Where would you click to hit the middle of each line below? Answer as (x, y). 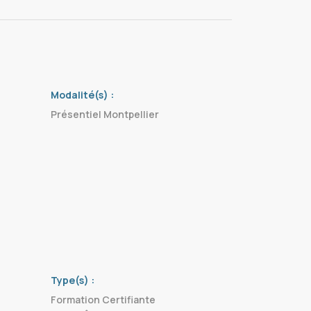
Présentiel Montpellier (105, 114)
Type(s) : (73, 280)
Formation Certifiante (103, 300)
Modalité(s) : (82, 95)
